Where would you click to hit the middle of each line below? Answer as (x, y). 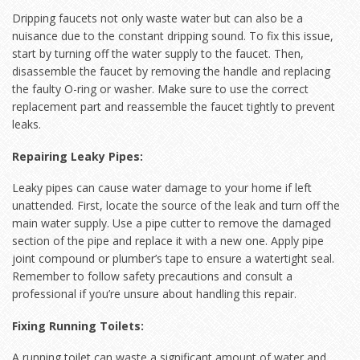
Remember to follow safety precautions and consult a (152, 276)
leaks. (27, 125)
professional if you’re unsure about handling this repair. (154, 294)
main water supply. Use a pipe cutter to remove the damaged (172, 223)
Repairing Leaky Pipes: (78, 156)
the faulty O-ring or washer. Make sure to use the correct (160, 89)
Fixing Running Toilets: (78, 325)
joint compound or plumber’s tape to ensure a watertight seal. (173, 259)
